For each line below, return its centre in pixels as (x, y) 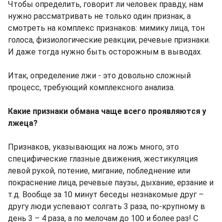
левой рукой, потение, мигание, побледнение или (99, 171)
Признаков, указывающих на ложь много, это (93, 147)
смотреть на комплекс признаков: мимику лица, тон (106, 28)
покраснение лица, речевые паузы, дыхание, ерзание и (111, 183)
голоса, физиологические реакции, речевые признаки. (109, 40)
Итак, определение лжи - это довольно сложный (99, 76)
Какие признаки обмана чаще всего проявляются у (107, 111)
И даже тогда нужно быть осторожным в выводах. (105, 52)
